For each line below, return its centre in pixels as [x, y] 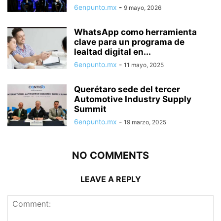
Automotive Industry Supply [133, 99]
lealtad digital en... [112, 52]
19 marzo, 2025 [145, 122]
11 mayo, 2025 [144, 65]
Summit [90, 109]
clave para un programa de [129, 42]
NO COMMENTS [110, 155]
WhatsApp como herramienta [135, 32]
